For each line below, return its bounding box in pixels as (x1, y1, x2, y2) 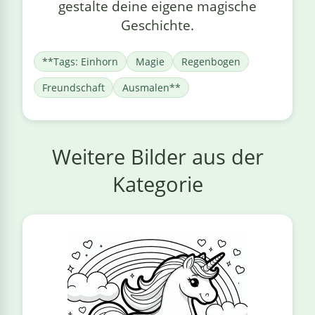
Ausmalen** (122, 81, 181, 95)
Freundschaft (42, 81, 105, 95)
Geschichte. (121, 15, 194, 35)
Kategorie (112, 170, 203, 198)
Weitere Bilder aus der (51, 143, 264, 171)
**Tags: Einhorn (42, 55, 119, 69)
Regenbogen (181, 55, 240, 69)
